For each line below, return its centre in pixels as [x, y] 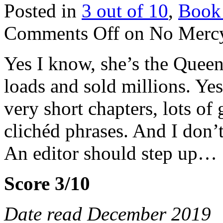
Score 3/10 [47, 183]
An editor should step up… [111, 153]
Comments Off [62, 33]
